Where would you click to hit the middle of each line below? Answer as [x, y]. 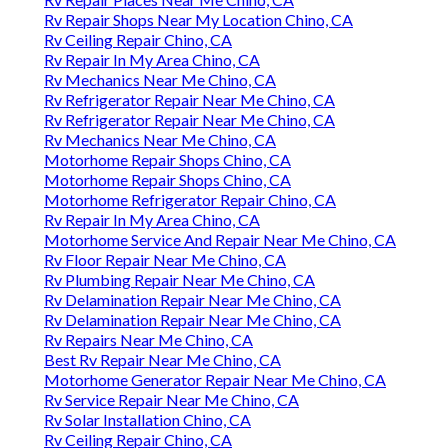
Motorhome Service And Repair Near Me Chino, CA [220, 240]
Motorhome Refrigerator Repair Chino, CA [190, 200]
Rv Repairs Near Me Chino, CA [148, 340]
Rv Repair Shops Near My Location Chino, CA [198, 20]
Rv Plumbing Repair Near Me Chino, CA [179, 280]
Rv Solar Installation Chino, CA [147, 420]
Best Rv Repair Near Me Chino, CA [162, 360]
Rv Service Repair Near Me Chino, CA [171, 400]
